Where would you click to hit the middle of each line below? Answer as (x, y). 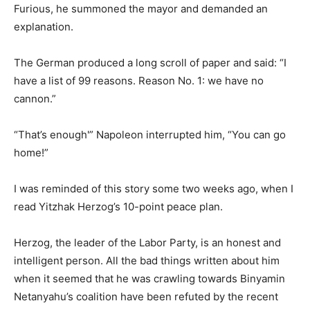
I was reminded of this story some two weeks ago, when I (154, 188)
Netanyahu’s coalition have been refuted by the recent (146, 296)
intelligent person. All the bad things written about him (147, 260)
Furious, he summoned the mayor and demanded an (141, 8)
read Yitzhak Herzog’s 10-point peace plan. (118, 206)
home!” (31, 152)
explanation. (44, 26)
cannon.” (35, 98)
